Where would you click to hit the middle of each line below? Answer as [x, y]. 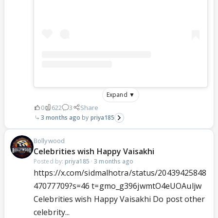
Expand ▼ [121, 94]
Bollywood [49, 140]
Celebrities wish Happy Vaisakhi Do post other [119, 199]
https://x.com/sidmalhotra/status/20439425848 [120, 173]
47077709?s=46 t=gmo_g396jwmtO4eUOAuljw [118, 186]
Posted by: [49, 161]
